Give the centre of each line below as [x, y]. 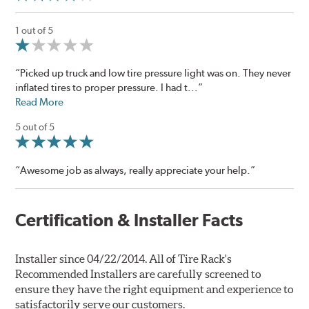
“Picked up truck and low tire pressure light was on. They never [153, 73]
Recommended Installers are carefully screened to [138, 273]
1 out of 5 [34, 31]
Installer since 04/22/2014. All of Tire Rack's [124, 258]
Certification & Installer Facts [129, 220]
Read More [40, 102]
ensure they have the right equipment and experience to [154, 289]
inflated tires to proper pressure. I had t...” [109, 88]
